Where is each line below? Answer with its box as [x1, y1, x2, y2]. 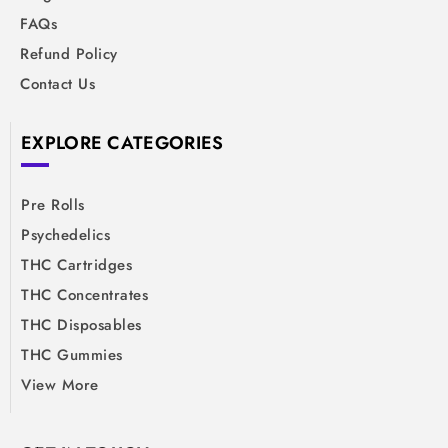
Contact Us [20, 73, 95, 96]
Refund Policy [20, 43, 118, 66]
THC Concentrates [21, 284, 148, 307]
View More [21, 374, 99, 397]
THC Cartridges [21, 254, 132, 277]
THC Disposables [21, 314, 142, 337]
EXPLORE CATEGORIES [21, 130, 224, 157]
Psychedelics [21, 224, 110, 247]
